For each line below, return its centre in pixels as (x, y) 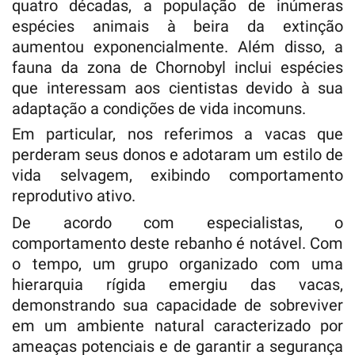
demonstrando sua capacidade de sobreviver (177, 305)
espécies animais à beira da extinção (177, 26)
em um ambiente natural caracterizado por (177, 325)
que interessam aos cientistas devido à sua (177, 88)
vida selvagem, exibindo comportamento (177, 175)
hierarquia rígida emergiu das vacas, (177, 284)
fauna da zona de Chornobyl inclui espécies (177, 67)
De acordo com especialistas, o (177, 222)
